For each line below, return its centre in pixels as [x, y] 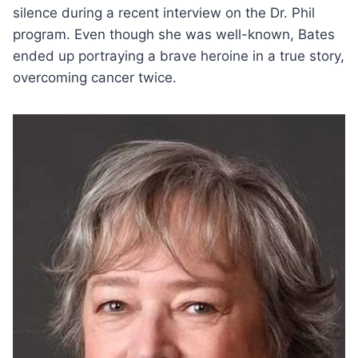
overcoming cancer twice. [95, 77]
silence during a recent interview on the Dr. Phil [164, 12]
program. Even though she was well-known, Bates [174, 34]
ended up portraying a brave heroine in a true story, [179, 56]
